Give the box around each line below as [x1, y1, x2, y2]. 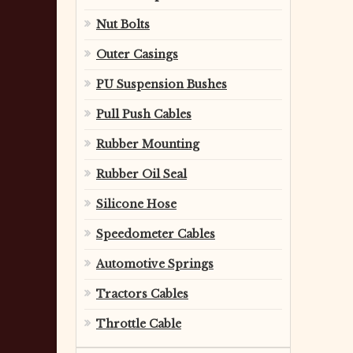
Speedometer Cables [96, 227, 215, 241]
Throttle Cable [96, 317, 181, 331]
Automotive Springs [96, 257, 214, 271]
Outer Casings [96, 47, 178, 61]
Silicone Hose [96, 197, 176, 211]
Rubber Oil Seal [96, 167, 187, 181]
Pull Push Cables [96, 107, 191, 121]
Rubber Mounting [96, 137, 199, 151]
